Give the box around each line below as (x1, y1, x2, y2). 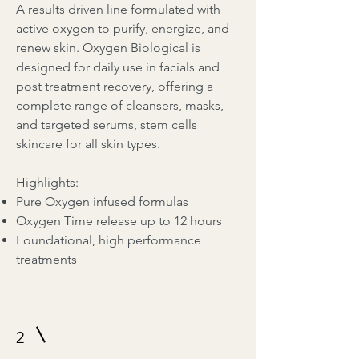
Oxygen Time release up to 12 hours (16, 213, 222, 229)
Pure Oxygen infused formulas (16, 194, 188, 210)
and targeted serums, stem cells (16, 117, 197, 133)
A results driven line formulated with (16, 2, 220, 18)
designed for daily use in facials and (16, 59, 220, 75)
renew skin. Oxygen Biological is (16, 40, 200, 56)
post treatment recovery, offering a (16, 79, 213, 95)
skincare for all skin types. (16, 136, 163, 152)
